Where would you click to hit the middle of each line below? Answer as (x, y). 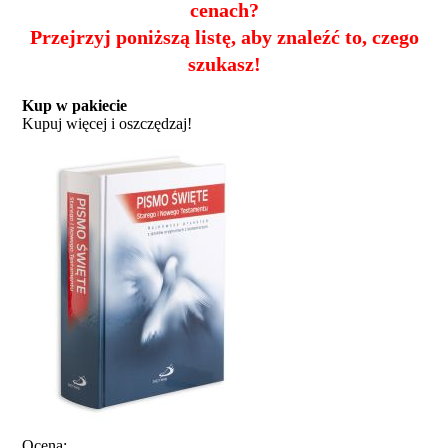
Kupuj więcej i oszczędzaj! (107, 123)
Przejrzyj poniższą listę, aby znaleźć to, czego (224, 36)
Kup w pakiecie (74, 105)
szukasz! (224, 63)
